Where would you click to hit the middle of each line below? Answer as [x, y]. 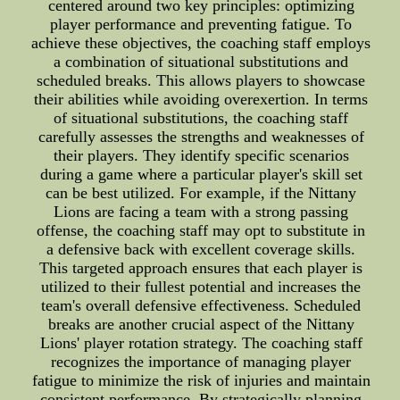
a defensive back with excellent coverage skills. [201, 250]
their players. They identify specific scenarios [201, 156]
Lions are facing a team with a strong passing [201, 212]
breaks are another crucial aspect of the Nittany [201, 325]
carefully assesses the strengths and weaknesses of [201, 137]
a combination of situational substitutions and [201, 62]
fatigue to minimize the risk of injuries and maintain [201, 381]
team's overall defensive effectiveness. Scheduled [201, 306]
